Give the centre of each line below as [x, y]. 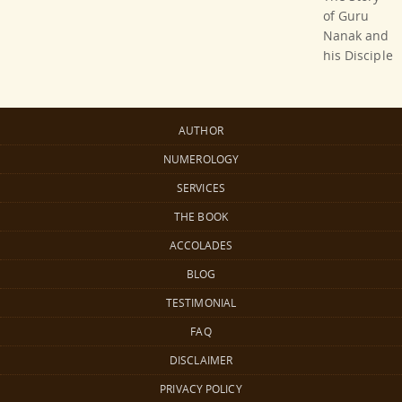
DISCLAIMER [201, 361]
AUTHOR [201, 131]
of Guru [346, 16]
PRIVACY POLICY [201, 389]
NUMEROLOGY [201, 160]
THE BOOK [201, 217]
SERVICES [201, 188]
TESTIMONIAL [201, 303]
